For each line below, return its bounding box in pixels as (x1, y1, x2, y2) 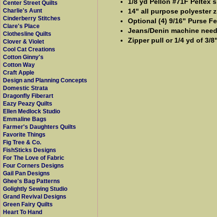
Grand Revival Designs (3, 193, 66, 200)
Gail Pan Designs (3, 170, 50, 177)
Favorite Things (3, 131, 46, 138)
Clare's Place (3, 23, 40, 30)
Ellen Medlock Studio (3, 108, 60, 115)
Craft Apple (3, 69, 34, 76)
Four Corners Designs (3, 162, 64, 169)
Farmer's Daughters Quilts (3, 124, 76, 130)
